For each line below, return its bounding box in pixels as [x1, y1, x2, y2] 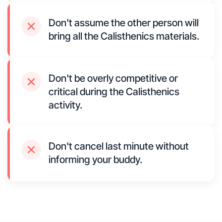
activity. [49, 99, 82, 111]
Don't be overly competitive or [49, 72, 178, 85]
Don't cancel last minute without [49, 140, 189, 153]
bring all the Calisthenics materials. [49, 30, 199, 43]
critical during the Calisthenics [49, 86, 179, 98]
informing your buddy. [49, 154, 142, 166]
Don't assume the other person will [49, 17, 199, 29]
